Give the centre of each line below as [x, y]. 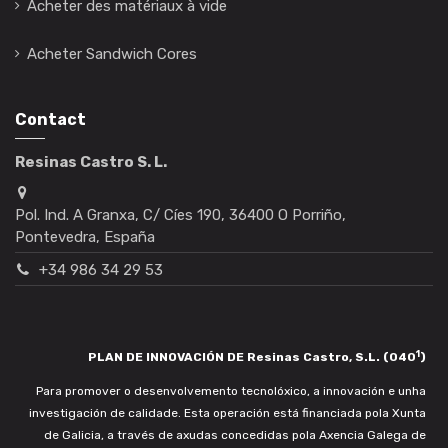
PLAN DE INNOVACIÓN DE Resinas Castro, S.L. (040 [251, 357]
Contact [50, 120]
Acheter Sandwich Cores [112, 54]
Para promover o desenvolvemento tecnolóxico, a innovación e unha [230, 391]
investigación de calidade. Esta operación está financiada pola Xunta [227, 413]
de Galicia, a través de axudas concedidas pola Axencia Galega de [234, 435]
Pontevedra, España [85, 236]
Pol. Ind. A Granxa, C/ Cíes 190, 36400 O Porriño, [180, 214]
